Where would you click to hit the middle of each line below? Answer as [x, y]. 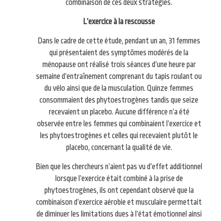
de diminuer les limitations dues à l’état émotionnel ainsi [119, 214]
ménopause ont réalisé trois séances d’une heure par [119, 64]
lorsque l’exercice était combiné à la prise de [119, 178]
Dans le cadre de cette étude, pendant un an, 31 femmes [119, 41]
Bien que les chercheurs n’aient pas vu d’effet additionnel [119, 166]
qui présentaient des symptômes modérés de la [119, 53]
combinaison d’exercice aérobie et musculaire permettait [119, 202]
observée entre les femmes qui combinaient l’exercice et [119, 124]
